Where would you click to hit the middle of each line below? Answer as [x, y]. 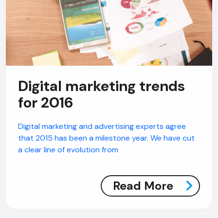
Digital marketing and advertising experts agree [102, 126]
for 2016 [45, 102]
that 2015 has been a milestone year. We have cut [106, 138]
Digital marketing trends [101, 86]
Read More [143, 186]
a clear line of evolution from [68, 150]
